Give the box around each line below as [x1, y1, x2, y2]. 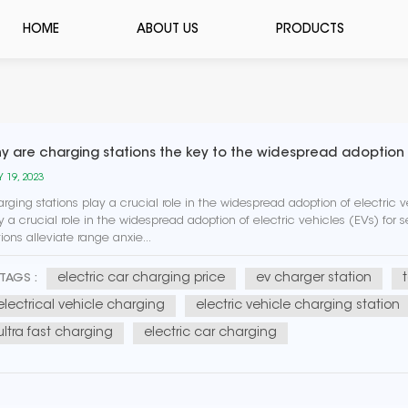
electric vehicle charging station [196, 300, 401, 312]
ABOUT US [137, 23, 199, 36]
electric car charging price [57, 272, 226, 285]
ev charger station [256, 272, 372, 285]
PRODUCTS [276, 23, 345, 36]
